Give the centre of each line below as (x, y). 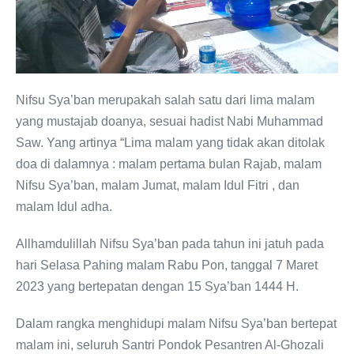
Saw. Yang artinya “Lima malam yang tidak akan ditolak (170, 143)
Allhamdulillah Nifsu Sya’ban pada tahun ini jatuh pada (170, 244)
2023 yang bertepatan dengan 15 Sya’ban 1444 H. (157, 286)
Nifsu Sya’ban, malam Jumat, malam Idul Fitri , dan (158, 185)
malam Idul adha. (64, 207)
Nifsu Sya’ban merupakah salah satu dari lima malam (165, 100)
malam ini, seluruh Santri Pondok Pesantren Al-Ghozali (170, 345)
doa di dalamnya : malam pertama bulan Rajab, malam (169, 164)
